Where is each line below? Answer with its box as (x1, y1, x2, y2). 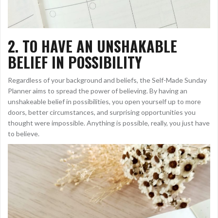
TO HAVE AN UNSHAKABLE (22, 35, 177, 57)
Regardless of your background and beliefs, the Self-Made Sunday (8, 76, 207, 85)
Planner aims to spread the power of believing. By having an (8, 87, 187, 95)
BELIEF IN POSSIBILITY (8, 51, 142, 73)
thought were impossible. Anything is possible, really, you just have (8, 119, 210, 127)
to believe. (8, 129, 39, 138)
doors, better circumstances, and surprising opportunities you (8, 108, 196, 117)
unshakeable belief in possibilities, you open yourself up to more (8, 97, 201, 106)
